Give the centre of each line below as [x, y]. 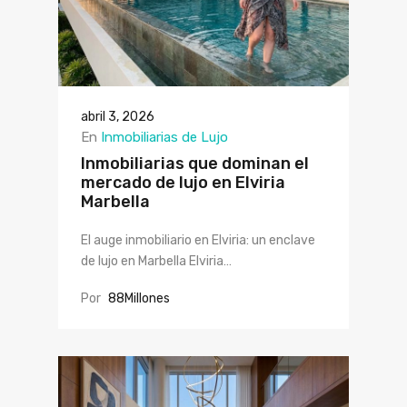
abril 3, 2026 [117, 117]
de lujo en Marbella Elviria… [156, 262]
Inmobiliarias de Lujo [164, 138]
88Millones [139, 299]
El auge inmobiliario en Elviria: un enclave [198, 241]
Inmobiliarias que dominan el [194, 164]
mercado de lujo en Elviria [183, 183]
